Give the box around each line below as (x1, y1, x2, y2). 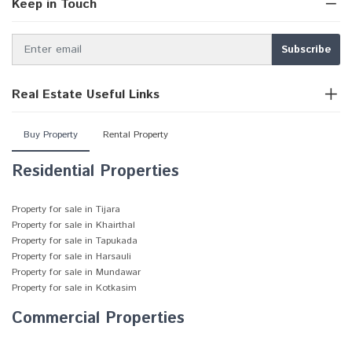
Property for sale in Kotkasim (12, 281, 137, 295)
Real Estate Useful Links (12, 86, 159, 104)
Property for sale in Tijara (12, 203, 120, 216)
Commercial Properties (12, 307, 185, 330)
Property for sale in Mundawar (12, 266, 141, 279)
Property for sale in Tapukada (12, 234, 137, 247)
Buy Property (24, 128, 78, 141)
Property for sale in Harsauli (12, 250, 131, 263)
